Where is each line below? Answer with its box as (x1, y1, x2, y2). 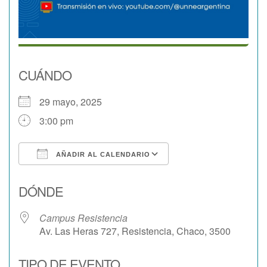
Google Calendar (180, 168, 253, 182)
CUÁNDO (18, 65, 72, 84)
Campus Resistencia (39, 210, 128, 225)
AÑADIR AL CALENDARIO (54, 150, 150, 158)
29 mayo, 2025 (39, 94, 111, 108)
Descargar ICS (39, 168, 102, 182)
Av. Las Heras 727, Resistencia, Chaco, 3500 (39, 223, 231, 238)
